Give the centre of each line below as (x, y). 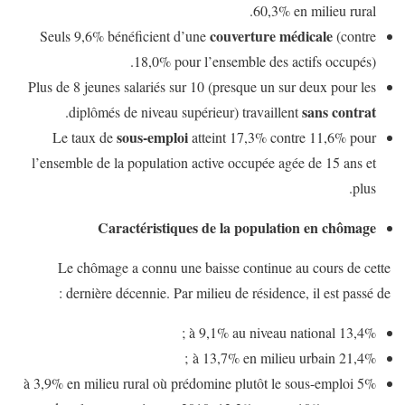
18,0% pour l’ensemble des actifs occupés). (255, 61)
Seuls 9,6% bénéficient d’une (125, 35)
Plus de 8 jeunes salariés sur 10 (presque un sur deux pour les (202, 86)
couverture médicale (271, 35)
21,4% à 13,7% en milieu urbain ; (358, 357)
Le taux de (85, 137)
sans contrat (339, 111)
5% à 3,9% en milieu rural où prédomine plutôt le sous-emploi (188, 382)
